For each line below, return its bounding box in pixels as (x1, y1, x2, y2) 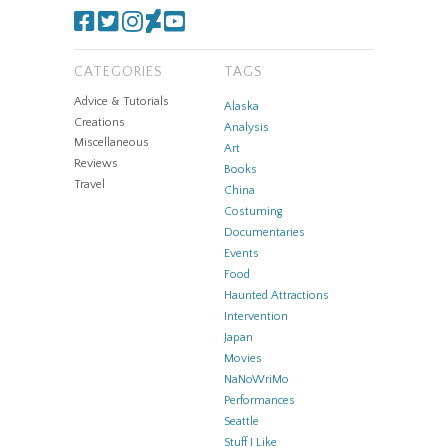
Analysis (224, 120, 269, 134)
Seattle (224, 414, 259, 428)
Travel (74, 177, 105, 191)
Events (224, 246, 259, 260)
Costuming (224, 204, 282, 218)
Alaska (224, 99, 259, 113)
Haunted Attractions (224, 288, 329, 302)
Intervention (224, 309, 288, 323)
